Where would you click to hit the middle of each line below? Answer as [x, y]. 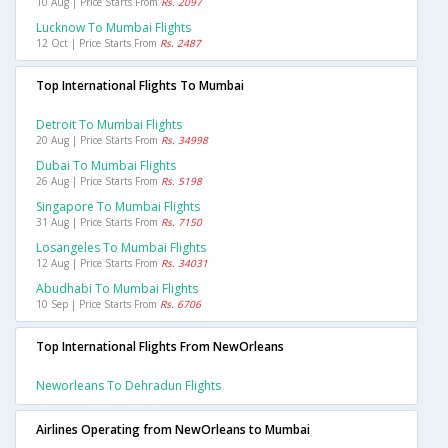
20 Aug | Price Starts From [98, 140]
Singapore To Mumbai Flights [118, 207]
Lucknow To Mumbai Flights [113, 28]
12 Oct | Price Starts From [98, 43]
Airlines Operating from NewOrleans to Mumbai [173, 430]
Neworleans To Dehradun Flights [128, 386]
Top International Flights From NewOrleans [160, 347]
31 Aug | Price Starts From [98, 222]
